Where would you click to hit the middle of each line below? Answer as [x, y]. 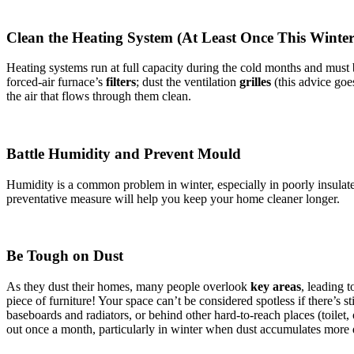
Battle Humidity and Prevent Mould [128, 153]
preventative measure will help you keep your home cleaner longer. [173, 198]
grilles [255, 82]
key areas [276, 287]
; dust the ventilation [188, 82]
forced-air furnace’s [56, 82]
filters [121, 82]
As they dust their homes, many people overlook [128, 287]
